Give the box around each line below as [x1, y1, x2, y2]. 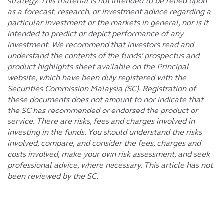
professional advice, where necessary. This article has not [7, 160, 213, 170]
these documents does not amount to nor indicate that [7, 94, 203, 104]
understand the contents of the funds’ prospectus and [7, 50, 199, 60]
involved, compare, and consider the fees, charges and [7, 138, 201, 148]
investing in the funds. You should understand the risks [7, 127, 202, 137]
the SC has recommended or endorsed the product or [7, 105, 198, 115]
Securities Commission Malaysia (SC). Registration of [7, 83, 196, 93]
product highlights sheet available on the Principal [7, 61, 189, 71]
